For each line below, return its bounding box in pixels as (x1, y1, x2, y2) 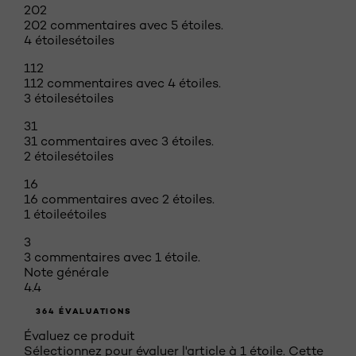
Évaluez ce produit (24, 328, 135, 343)
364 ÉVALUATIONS (36, 306, 132, 316)
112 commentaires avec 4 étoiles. (24, 75, 221, 91)
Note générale (24, 265, 109, 280)
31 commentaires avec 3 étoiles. (24, 133, 214, 149)
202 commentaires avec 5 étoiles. (24, 17, 223, 33)
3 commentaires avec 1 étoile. (24, 250, 200, 265)
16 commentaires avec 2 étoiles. (24, 192, 215, 207)
